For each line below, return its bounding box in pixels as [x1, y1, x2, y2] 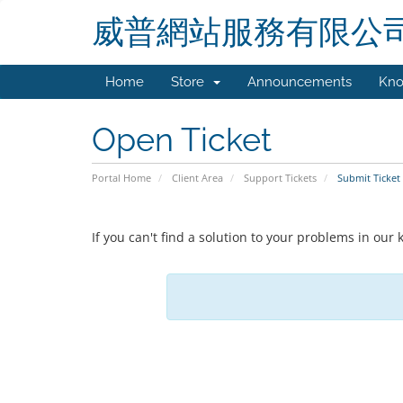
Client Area [172, 171, 223, 184]
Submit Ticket [335, 171, 400, 184]
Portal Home [92, 171, 151, 184]
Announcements [247, 74, 352, 90]
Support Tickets [244, 171, 317, 184]
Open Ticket [92, 121, 272, 158]
